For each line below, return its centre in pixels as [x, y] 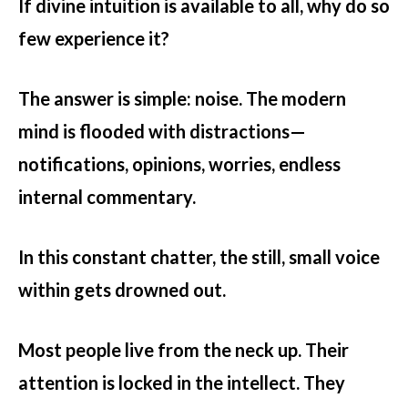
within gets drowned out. [122, 289]
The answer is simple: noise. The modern [182, 98]
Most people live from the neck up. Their [184, 349]
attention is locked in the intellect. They [182, 382]
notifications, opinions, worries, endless [179, 163]
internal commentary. [107, 196]
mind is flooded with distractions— [162, 131]
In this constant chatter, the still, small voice [199, 256]
